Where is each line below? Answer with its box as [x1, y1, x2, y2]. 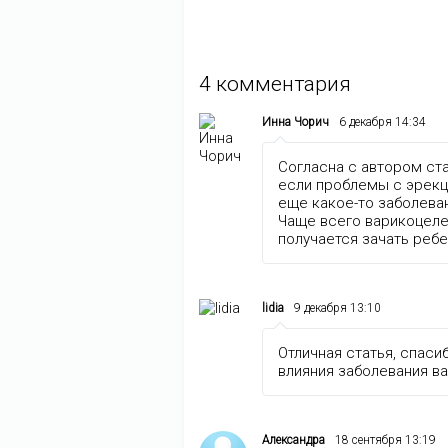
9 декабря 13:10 [294, 301, 381, 316]
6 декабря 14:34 [339, 115, 426, 130]
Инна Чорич [262, 115, 329, 130]
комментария [211, 72, 351, 97]
